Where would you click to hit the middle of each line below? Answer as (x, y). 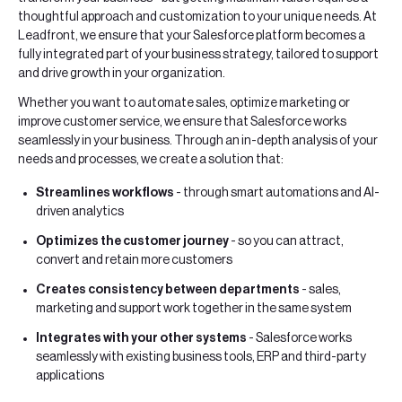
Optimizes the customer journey (132, 242)
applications (70, 376)
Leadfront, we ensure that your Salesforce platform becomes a (192, 35)
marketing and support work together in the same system (194, 309)
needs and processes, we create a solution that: (151, 159)
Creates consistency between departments (168, 290)
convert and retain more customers (134, 261)
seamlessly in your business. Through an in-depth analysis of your (198, 140)
